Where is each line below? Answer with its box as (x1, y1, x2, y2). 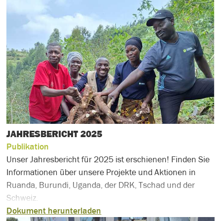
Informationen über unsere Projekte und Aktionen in (6, 167, 196, 177)
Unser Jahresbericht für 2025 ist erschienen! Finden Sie (6, 154, 210, 164)
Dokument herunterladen (6, 205, 102, 216)
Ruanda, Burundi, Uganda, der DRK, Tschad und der (6, 180, 195, 190)
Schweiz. (6, 192, 38, 203)
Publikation (6, 141, 49, 151)
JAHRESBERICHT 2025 (6, 128, 103, 139)
